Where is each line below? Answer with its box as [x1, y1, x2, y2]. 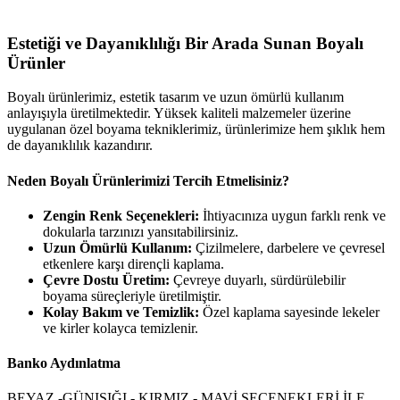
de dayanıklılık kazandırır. [7, 137, 153, 154]
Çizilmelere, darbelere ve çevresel [192, 239, 385, 255]
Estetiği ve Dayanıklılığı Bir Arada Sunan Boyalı [7, 33, 363, 53]
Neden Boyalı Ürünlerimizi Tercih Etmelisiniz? [7, 172, 289, 188]
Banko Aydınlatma [7, 355, 121, 371]
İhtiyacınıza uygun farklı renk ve [199, 207, 386, 223]
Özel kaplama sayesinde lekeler [199, 304, 379, 320]
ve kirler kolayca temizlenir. [43, 320, 198, 336]
